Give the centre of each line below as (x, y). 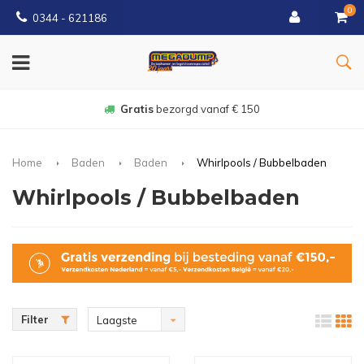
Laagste (117, 320)
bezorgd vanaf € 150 (207, 109)
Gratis (137, 109)
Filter (35, 319)
